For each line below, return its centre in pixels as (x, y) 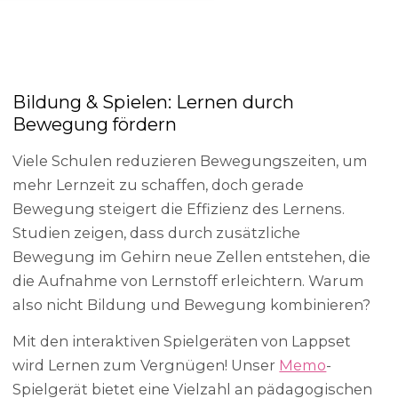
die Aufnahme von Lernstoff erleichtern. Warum (189, 280)
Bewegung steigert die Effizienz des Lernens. (179, 208)
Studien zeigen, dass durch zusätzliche (157, 232)
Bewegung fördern (95, 125)
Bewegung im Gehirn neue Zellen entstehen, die (192, 256)
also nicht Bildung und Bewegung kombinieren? (192, 304)
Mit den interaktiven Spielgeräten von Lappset (182, 342)
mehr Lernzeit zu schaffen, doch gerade (159, 184)
